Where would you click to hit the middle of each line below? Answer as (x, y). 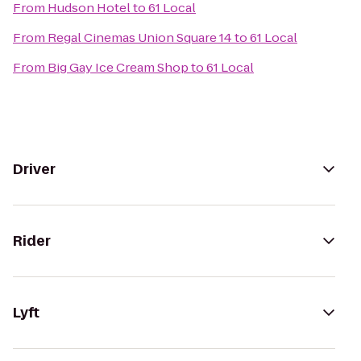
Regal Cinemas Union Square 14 (140, 37)
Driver (34, 169)
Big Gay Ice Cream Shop (118, 67)
